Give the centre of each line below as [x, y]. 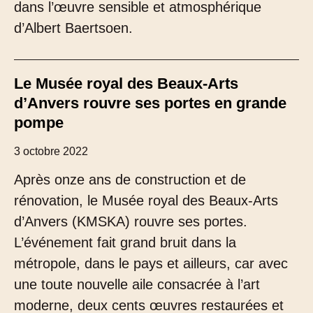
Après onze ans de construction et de [130, 180]
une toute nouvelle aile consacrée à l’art [137, 284]
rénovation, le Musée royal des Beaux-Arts [146, 201]
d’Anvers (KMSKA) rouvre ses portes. [131, 221]
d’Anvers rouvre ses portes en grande [150, 103]
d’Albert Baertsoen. [73, 28]
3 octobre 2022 [51, 151]
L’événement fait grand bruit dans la [125, 242]
